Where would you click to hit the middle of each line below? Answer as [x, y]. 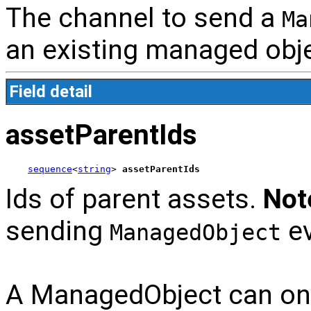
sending [58, 232]
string [94, 169]
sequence [50, 169]
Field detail [51, 91]
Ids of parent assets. [134, 200]
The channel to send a [144, 18]
